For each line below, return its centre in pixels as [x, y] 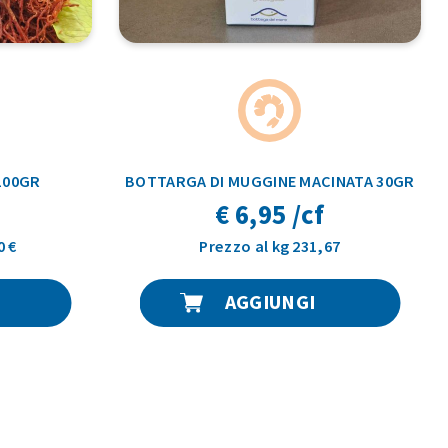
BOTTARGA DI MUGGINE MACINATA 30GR [270, 181]
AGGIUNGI [270, 302]
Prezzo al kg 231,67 [270, 246]
